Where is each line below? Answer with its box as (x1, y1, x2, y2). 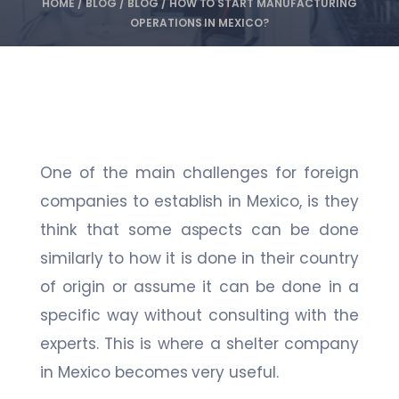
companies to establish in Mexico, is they (40, 191, 359, 213)
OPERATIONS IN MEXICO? (129, 15, 270, 30)
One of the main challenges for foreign (40, 162, 359, 184)
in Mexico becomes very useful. (40, 362, 284, 384)
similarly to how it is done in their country (40, 248, 359, 270)
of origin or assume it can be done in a (40, 276, 359, 298)
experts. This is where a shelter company (40, 333, 359, 355)
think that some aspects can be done (40, 219, 359, 241)
